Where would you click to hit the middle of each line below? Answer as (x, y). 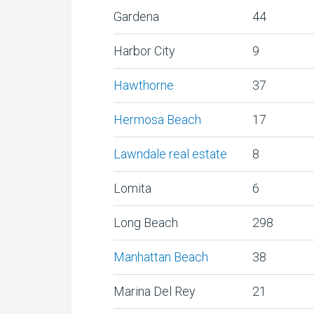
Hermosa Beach (157, 120)
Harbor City (144, 51)
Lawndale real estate (170, 154)
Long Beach (146, 223)
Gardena (136, 16)
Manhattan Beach (161, 257)
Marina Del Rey (155, 291)
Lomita (132, 188)
